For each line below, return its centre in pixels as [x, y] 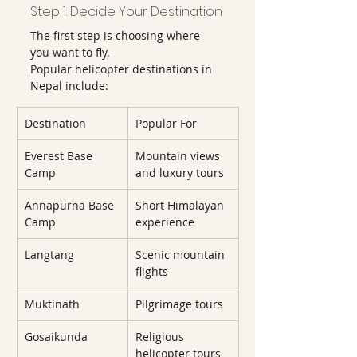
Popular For [166, 123]
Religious [161, 337]
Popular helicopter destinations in [123, 69]
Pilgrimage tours [179, 304]
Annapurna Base [71, 205]
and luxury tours [180, 173]
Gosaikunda [56, 337]
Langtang [49, 255]
